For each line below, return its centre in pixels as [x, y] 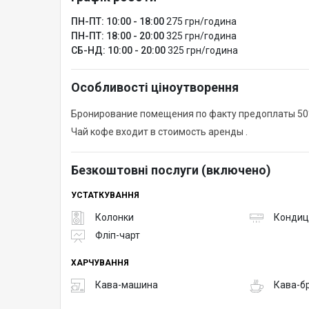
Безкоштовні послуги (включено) [171, 170]
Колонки [114, 218]
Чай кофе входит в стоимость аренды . [159, 131]
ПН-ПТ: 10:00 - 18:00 [118, 21]
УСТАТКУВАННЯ [105, 195]
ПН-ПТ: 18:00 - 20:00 [118, 36]
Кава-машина [127, 285]
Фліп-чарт [118, 236]
